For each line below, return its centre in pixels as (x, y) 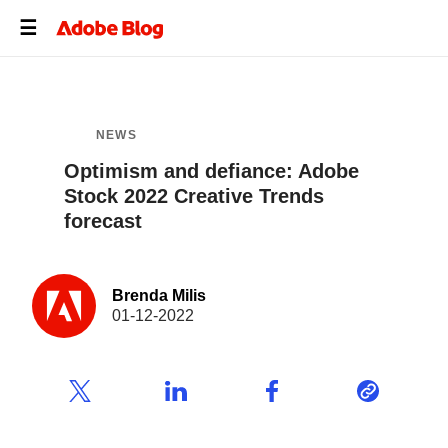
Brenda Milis (159, 295)
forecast (103, 221)
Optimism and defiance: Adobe (211, 171)
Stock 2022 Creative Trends (194, 196)
